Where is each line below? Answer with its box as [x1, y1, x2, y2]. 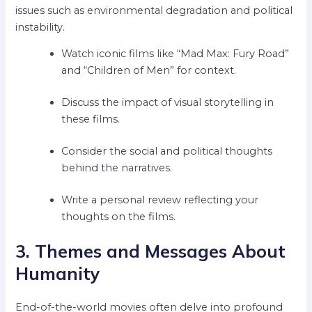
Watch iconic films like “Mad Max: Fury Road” [61, 47, 290, 61]
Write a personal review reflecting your [61, 194, 259, 207]
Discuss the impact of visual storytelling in [61, 96, 274, 109]
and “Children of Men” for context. [61, 64, 237, 77]
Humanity [15, 262, 101, 284]
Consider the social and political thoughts [61, 145, 273, 158]
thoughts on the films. [61, 210, 176, 224]
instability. [15, 20, 65, 33]
